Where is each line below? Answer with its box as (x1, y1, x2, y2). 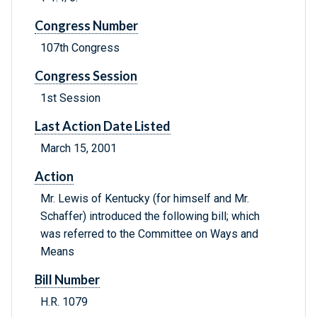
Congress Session (35, 68, 137, 84)
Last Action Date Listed (35, 118, 171, 134)
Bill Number (35, 272, 100, 288)
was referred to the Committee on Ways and (40, 227, 258, 241)
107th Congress (40, 41, 120, 55)
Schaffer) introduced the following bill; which (40, 209, 260, 224)
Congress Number (35, 18, 138, 34)
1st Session (40, 91, 100, 105)
